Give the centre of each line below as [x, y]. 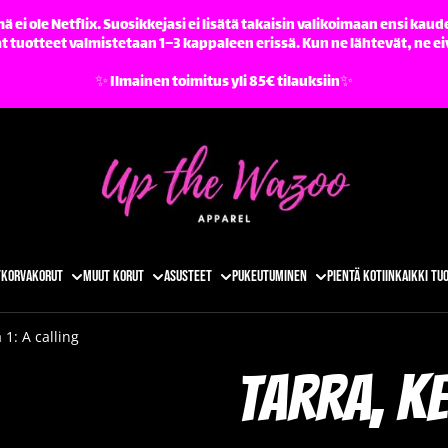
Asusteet [187, 277]
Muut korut [113, 277]
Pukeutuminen [269, 277]
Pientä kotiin [360, 277]
